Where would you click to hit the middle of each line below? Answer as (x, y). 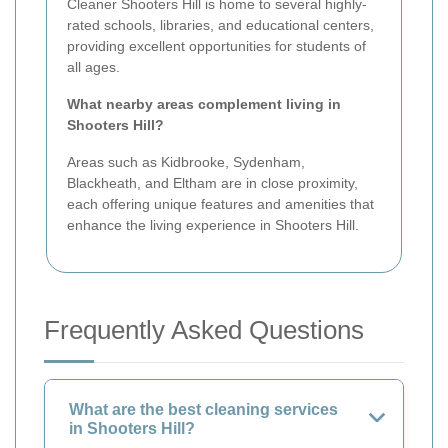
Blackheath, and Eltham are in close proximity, (212, 182)
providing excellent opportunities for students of (216, 45)
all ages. (93, 66)
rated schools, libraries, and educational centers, (220, 24)
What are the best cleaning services (203, 409)
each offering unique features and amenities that (220, 203)
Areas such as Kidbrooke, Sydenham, (186, 161)
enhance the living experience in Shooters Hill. (213, 224)
